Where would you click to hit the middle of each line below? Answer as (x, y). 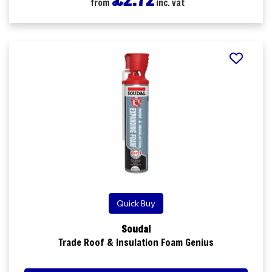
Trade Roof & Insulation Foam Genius (136, 242)
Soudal (136, 228)
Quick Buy (136, 203)
